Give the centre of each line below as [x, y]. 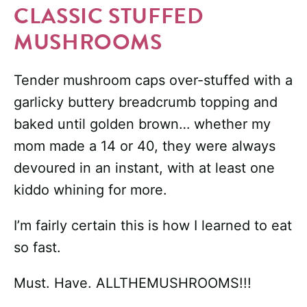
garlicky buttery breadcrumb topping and [146, 102]
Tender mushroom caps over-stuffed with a [153, 81]
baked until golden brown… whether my [142, 124]
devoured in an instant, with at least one [144, 168]
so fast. [37, 248]
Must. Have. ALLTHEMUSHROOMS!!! [133, 283]
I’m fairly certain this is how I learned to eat [153, 226]
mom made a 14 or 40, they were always [145, 146]
